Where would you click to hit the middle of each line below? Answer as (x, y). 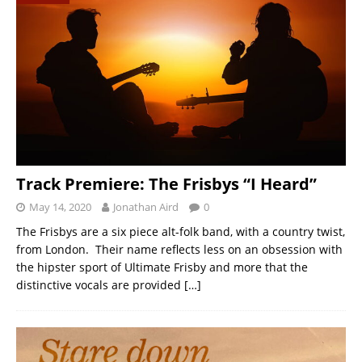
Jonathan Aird (146, 206)
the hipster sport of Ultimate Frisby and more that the (162, 267)
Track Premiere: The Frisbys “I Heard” (166, 183)
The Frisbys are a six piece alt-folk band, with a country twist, (181, 231)
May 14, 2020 (60, 206)
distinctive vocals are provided (100, 284)
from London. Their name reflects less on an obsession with (179, 249)
